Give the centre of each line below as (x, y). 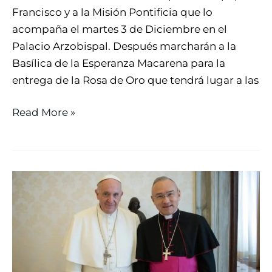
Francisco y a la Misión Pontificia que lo (112, 12)
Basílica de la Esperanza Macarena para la (119, 63)
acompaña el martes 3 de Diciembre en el (120, 29)
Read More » (44, 113)
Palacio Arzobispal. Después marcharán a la (124, 46)
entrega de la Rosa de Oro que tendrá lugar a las (135, 80)
